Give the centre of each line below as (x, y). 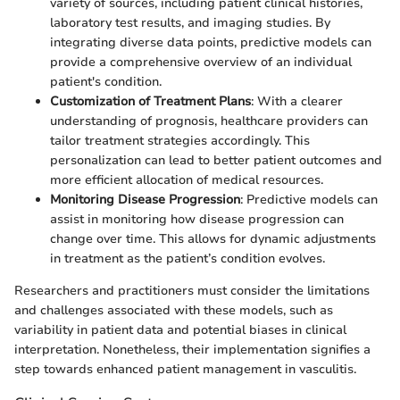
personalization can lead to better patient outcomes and (216, 161)
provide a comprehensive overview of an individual (201, 62)
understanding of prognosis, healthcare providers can (209, 121)
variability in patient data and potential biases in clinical (180, 330)
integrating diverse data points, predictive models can (211, 43)
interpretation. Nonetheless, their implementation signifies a (192, 350)
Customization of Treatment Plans (150, 102)
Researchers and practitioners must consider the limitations (192, 291)
